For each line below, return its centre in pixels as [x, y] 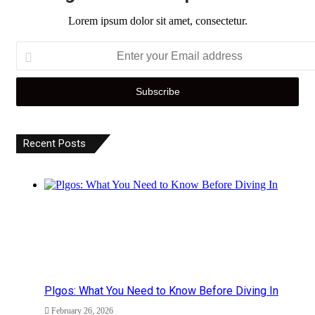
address [32, 85]
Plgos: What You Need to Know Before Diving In [161, 291]
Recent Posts [54, 144]
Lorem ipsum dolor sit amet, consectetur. [157, 21]
